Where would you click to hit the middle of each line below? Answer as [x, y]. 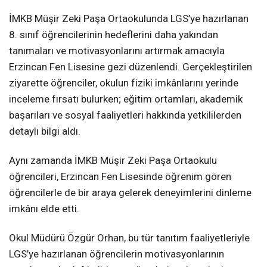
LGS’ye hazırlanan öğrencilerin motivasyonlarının [117, 254]
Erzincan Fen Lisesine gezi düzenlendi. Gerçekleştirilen [131, 67]
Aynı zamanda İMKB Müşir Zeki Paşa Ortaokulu [113, 161]
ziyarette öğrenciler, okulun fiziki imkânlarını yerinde [124, 83]
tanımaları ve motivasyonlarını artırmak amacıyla [117, 51]
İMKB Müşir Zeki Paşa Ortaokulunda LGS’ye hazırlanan [129, 19]
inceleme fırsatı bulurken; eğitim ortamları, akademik [126, 99]
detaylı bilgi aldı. [45, 131]
